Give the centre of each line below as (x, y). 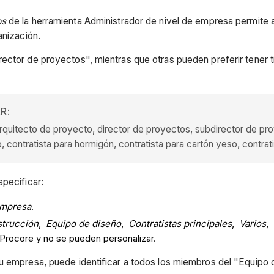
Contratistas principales (180, 223)
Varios (253, 223)
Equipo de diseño (83, 223)
